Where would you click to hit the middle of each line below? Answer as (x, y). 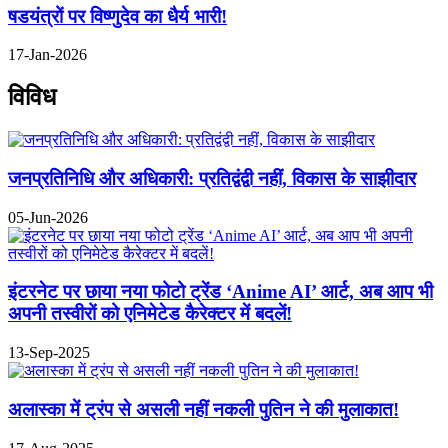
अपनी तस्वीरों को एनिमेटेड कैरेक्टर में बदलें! (150, 314)
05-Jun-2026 (48, 217)
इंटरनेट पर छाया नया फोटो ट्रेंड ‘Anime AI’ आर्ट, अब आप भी (220, 292)
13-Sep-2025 (49, 353)
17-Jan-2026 (47, 55)
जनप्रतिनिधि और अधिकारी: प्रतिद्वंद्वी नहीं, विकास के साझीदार (212, 178)
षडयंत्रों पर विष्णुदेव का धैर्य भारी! (117, 16)
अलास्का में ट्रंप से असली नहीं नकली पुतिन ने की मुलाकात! (203, 409)
